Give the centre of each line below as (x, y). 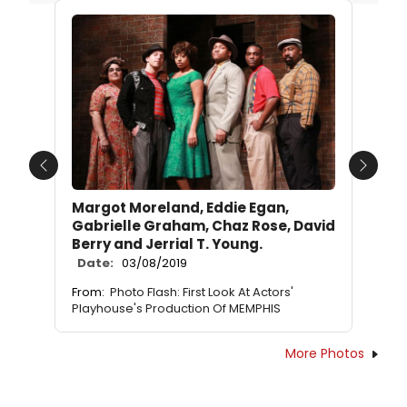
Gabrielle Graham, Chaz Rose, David (203, 226)
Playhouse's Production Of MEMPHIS (176, 309)
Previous (72, 175)
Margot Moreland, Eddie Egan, (180, 208)
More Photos (325, 354)
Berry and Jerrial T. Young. (167, 244)
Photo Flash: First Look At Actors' (202, 293)
